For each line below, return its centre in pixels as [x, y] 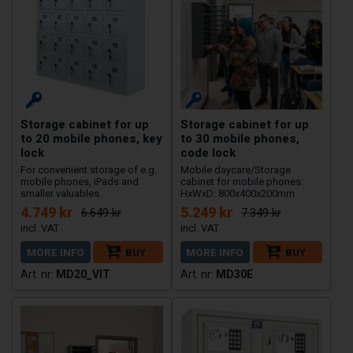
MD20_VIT [83, 274]
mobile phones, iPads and [80, 181]
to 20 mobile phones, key [91, 138]
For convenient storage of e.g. [89, 169]
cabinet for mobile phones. [242, 181]
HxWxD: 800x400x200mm [237, 193]
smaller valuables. [61, 193]
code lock [208, 152]
